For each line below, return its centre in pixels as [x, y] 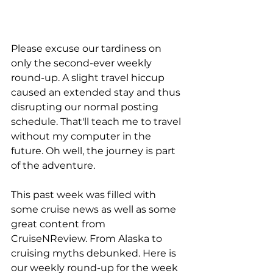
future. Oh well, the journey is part [94, 151]
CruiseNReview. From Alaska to [88, 239]
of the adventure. [53, 165]
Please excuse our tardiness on [87, 48]
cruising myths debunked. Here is [95, 253]
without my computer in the [82, 136]
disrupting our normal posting [86, 107]
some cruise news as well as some [95, 209]
